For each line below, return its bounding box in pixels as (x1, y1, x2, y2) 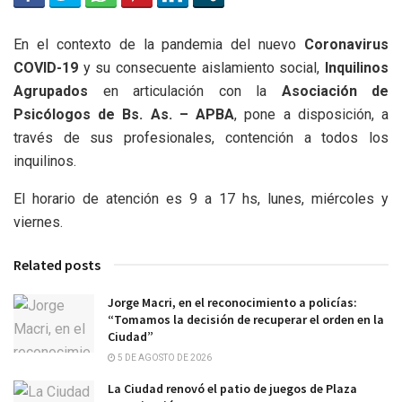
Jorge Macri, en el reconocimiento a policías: (108, 294, 357, 311)
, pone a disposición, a (234, 106, 389, 124)
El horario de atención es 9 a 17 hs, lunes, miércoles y (13, 190, 389, 208)
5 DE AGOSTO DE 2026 (116, 353, 212, 363)
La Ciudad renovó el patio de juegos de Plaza (108, 380, 357, 398)
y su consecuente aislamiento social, (78, 59, 320, 77)
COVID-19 (13, 59, 78, 77)
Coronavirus (304, 36, 389, 54)
